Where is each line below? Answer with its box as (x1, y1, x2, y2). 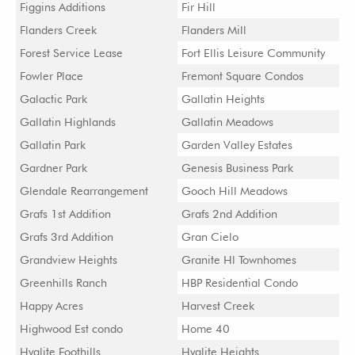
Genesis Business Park (181, 161, 293, 174)
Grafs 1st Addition (20, 207, 111, 220)
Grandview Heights (20, 253, 117, 266)
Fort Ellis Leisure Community (181, 46, 325, 59)
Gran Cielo (181, 230, 239, 243)
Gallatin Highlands (20, 115, 116, 128)
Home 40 (181, 322, 230, 335)
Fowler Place (20, 69, 83, 82)
